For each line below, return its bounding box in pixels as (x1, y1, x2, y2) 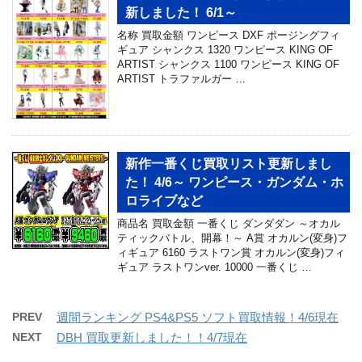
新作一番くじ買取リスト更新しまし (125, 157, 332, 171)
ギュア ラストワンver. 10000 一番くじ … (117, 261, 312, 274)
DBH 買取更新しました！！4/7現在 (57, 330, 247, 345)
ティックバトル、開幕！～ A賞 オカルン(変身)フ (117, 232, 347, 245)
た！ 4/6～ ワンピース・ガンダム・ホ (125, 175, 343, 190)
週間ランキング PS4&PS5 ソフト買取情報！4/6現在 (57, 310, 339, 325)
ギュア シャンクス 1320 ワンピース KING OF (117, 43, 333, 56)
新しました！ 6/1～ (125, 5, 237, 19)
